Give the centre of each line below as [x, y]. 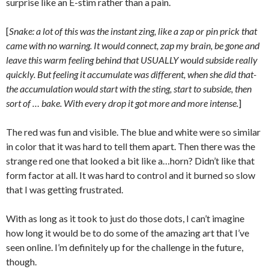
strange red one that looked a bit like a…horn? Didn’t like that [130, 161]
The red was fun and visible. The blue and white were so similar [133, 132]
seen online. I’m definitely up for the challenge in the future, [125, 247]
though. [21, 262]
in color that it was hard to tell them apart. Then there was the [131, 147]
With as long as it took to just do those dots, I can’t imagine [125, 219]
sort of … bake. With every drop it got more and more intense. [122, 103]
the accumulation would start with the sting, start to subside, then [129, 89]
